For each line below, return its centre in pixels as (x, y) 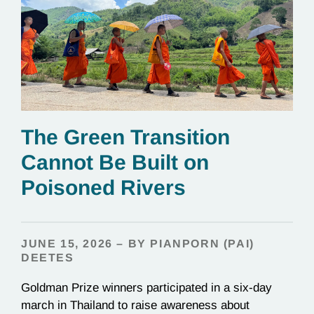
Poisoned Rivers (106, 187)
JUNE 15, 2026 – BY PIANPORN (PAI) (138, 244)
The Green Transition (125, 137)
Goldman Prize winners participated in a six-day (146, 288)
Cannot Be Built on (115, 162)
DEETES (48, 258)
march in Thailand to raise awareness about (135, 305)
